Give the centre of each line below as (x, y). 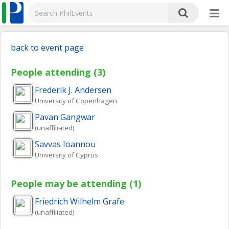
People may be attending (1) (76, 184)
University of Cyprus (66, 155)
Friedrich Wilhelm (68, 201)
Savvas (48, 144)
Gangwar (78, 117)
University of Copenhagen (76, 101)
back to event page (47, 48)
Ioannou (79, 144)
